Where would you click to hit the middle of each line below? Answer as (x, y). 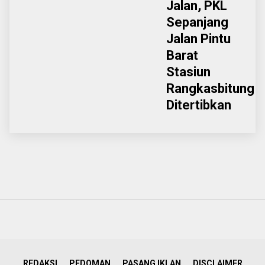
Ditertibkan (200, 105)
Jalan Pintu (198, 39)
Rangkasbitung (210, 88)
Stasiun (188, 72)
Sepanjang (197, 22)
